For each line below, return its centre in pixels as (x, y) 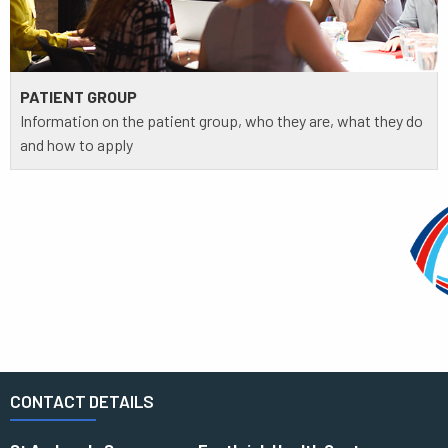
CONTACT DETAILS (82, 400)
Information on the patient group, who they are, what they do (221, 121)
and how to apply (76, 145)
